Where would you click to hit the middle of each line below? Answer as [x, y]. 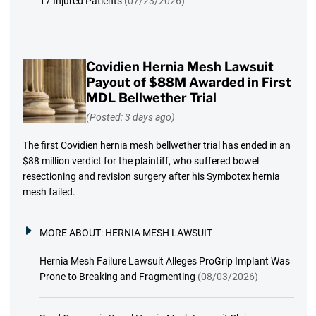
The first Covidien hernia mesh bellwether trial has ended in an [156, 145]
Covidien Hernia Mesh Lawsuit [180, 67]
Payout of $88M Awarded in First [188, 83]
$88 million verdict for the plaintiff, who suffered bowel [140, 160]
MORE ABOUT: [72, 232]
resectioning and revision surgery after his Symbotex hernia [151, 176]
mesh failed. [49, 192]
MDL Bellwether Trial [151, 98]
